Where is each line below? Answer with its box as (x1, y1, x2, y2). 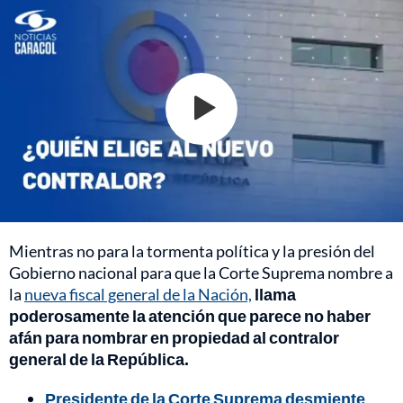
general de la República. (9, 348, 189, 369)
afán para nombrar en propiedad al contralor (9, 327, 339, 347)
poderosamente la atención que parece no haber (9, 305, 371, 326)
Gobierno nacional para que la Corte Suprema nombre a (9, 262, 393, 282)
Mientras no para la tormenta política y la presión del (9, 240, 375, 261)
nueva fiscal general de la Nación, (24, 283, 252, 304)
